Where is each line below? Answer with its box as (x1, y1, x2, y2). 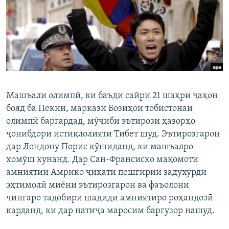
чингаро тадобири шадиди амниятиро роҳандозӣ (6, 193, 213, 203)
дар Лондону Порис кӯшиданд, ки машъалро (6, 142, 193, 152)
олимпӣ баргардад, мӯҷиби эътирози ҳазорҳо (6, 117, 195, 127)
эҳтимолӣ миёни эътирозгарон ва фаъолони (6, 180, 189, 191)
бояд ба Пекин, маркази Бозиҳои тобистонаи (6, 104, 193, 114)
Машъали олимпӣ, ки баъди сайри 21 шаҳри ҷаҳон (6, 91, 218, 101)
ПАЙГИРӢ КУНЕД (9, 41, 61, 49)
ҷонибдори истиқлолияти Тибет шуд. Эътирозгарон (6, 129, 220, 140)
